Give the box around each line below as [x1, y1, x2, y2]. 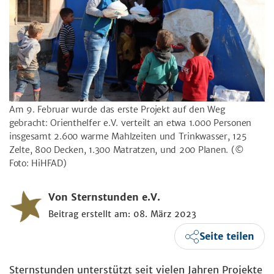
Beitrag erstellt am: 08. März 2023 [48, 208, 196, 220]
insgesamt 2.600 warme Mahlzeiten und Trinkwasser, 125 [9, 130, 246, 142]
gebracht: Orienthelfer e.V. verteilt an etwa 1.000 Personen [9, 117, 252, 128]
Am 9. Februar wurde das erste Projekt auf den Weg [9, 103, 225, 115]
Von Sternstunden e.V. [48, 190, 160, 203]
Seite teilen [199, 230, 254, 243]
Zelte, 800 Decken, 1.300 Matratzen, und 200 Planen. [9, 144, 231, 155]
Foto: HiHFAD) [9, 157, 67, 169]
